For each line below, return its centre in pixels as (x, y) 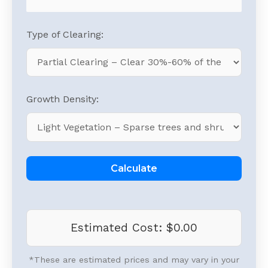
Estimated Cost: (118, 228)
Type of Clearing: (65, 34)
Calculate (134, 168)
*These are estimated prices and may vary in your (134, 260)
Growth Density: (63, 99)
